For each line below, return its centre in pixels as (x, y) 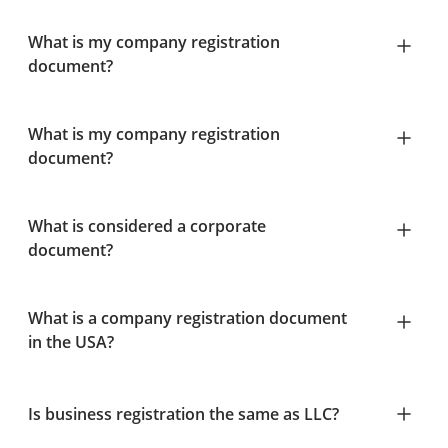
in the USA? (71, 342)
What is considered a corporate (147, 226)
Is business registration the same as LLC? (183, 414)
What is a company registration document (187, 318)
